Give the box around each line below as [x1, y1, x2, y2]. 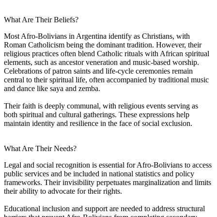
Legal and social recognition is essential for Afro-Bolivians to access [4, 160, 212, 169]
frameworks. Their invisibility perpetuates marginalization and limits [4, 178, 211, 186]
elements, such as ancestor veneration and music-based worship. [4, 58, 199, 66]
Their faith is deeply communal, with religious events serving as [4, 101, 198, 110]
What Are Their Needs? [4, 144, 77, 153]
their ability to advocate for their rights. [4, 186, 122, 195]
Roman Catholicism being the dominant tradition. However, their [4, 40, 201, 49]
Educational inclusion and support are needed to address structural [4, 204, 205, 213]
